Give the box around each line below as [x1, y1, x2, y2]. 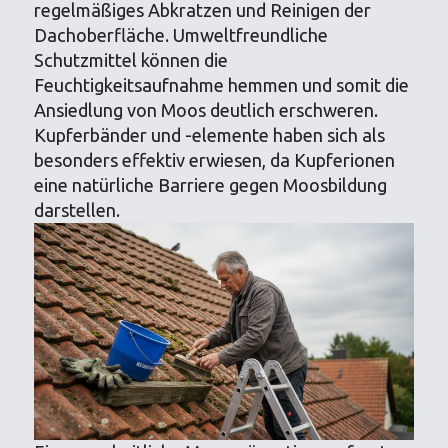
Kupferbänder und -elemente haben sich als [34, 125, 386, 145]
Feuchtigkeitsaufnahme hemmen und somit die [34, 75, 410, 95]
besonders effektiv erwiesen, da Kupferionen [34, 150, 396, 170]
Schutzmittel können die [34, 50, 229, 70]
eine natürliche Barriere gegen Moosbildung [34, 175, 388, 195]
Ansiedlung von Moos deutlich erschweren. [34, 100, 379, 120]
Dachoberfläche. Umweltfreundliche [34, 25, 329, 45]
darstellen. [34, 200, 121, 220]
